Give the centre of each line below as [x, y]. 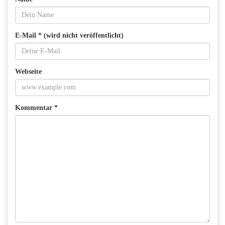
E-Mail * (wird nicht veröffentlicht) [69, 35]
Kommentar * [36, 107]
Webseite [28, 71]
